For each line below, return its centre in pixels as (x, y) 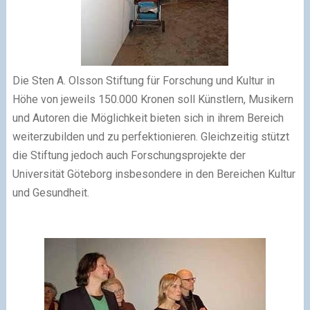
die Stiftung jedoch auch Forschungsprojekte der (129, 155)
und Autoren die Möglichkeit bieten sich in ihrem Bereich (148, 118)
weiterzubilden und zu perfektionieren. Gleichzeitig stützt (151, 136)
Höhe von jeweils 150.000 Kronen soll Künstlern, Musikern (153, 99)
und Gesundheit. (51, 192)
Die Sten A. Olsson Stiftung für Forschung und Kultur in (143, 80)
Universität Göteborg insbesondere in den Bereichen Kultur (154, 174)
